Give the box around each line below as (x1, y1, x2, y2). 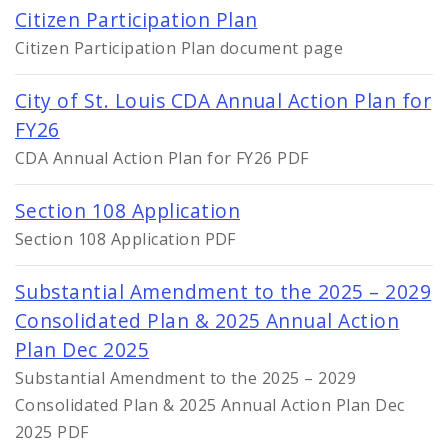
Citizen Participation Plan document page (15, 36, 344, 59)
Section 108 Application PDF (15, 227, 236, 250)
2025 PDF (15, 420, 89, 443)
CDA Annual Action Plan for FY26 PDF (15, 146, 309, 169)
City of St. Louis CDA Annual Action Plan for (15, 86, 432, 114)
